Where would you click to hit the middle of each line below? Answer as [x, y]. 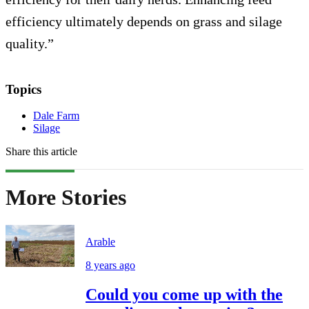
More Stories [66, 197]
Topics [23, 89]
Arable [100, 242]
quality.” [30, 43]
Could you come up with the [184, 295]
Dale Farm [56, 116]
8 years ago [110, 266]
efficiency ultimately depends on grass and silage [144, 21]
